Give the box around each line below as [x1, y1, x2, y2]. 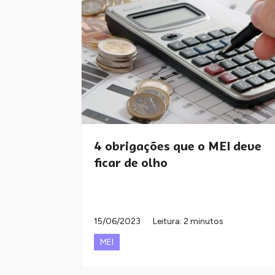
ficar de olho [94, 155, 168, 171]
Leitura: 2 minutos [153, 216, 223, 227]
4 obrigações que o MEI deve [94, 138, 261, 155]
